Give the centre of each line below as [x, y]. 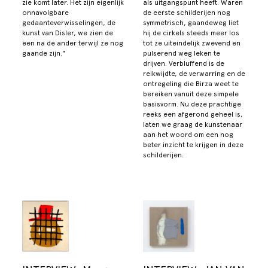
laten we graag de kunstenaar [193, 125]
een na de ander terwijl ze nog [73, 43]
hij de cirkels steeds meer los [191, 33]
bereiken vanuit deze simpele [191, 94]
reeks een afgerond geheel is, [193, 115]
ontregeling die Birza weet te [191, 84]
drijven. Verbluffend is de [184, 64]
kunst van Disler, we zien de [68, 33]
